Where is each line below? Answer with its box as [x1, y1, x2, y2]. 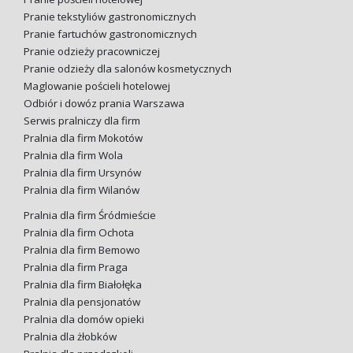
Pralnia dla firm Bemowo [24, 242, 140, 257]
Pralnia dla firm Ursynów [24, 165, 141, 180]
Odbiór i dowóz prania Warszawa [24, 95, 184, 110]
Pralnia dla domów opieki [24, 311, 144, 326]
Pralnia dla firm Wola [24, 147, 123, 162]
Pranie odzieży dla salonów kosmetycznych [24, 61, 232, 76]
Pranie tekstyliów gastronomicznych [24, 9, 196, 24]
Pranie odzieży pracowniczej [24, 43, 160, 58]
